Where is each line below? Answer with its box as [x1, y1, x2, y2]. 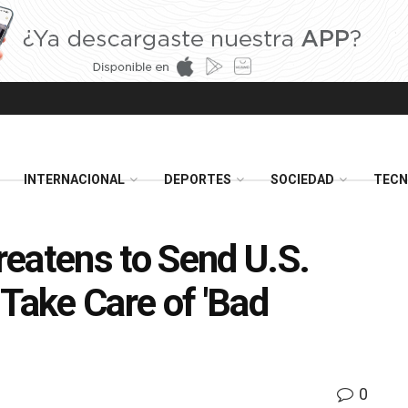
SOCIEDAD [270, 171, 334, 187]
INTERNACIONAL [24, 171, 125, 187]
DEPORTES [164, 171, 231, 187]
